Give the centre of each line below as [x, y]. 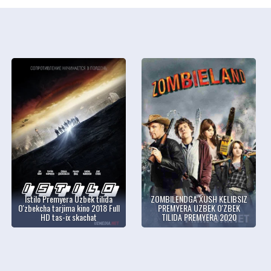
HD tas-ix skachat [69, 217]
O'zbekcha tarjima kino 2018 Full [69, 208]
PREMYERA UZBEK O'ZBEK [199, 208]
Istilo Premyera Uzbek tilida [69, 199]
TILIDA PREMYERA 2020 [199, 217]
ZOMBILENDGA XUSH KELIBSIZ [199, 199]
